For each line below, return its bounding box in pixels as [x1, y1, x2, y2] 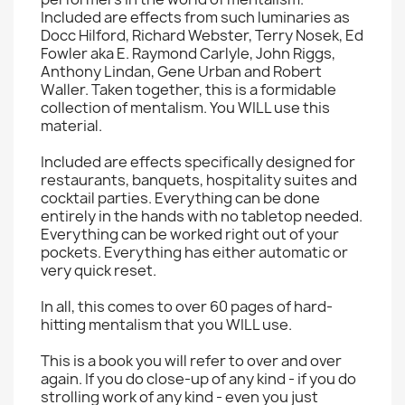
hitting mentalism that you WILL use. [41, 315, 292, 334]
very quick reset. [41, 260, 156, 280]
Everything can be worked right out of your [41, 224, 339, 244]
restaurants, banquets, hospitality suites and [41, 170, 357, 190]
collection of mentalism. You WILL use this [41, 98, 330, 118]
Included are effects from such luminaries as [41, 7, 350, 27]
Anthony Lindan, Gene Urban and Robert [41, 61, 322, 81]
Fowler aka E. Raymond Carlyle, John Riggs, [41, 43, 335, 63]
